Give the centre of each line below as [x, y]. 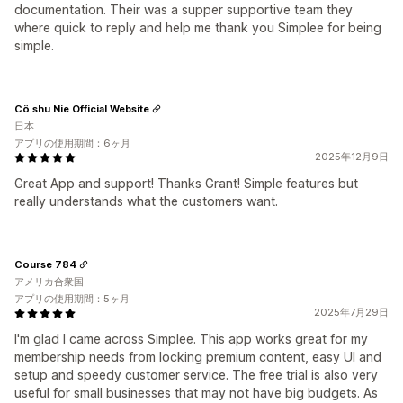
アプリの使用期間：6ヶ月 [72, 143]
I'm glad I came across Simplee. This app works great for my [191, 339]
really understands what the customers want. [146, 201]
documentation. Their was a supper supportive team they [184, 9]
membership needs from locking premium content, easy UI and [198, 357]
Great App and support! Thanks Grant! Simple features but [186, 183]
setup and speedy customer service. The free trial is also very [196, 375]
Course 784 [45, 264]
